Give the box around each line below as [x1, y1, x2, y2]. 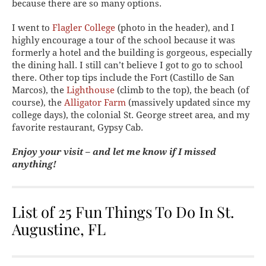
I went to [12, 22, 52, 33]
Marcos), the [12, 84, 66, 96]
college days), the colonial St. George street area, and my [12, 109, 249, 121]
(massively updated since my [126, 97, 250, 108]
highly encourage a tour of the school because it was [12, 34, 235, 46]
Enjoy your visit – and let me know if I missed [12, 146, 216, 157]
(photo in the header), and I [115, 22, 235, 33]
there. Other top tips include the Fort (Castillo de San [12, 72, 235, 83]
